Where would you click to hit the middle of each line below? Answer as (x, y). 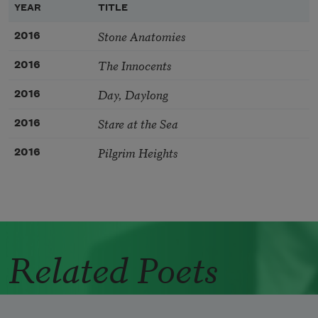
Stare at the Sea (138, 124)
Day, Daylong (133, 94)
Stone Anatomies (142, 36)
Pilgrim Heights (138, 153)
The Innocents (135, 65)
